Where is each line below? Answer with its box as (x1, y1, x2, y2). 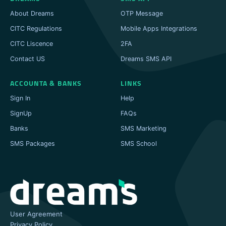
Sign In (10, 94, 30, 102)
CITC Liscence (10, 40, 53, 48)
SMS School (121, 140, 157, 148)
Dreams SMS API (121, 55, 172, 63)
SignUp (10, 109, 32, 118)
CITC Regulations (10, 25, 62, 33)
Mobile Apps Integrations (121, 25, 197, 33)
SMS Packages (10, 140, 55, 148)
